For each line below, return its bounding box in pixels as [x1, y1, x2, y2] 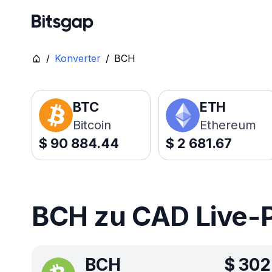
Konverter [55, 52, 101, 64]
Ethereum [199, 118, 256, 132]
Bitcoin [73, 118, 111, 132]
